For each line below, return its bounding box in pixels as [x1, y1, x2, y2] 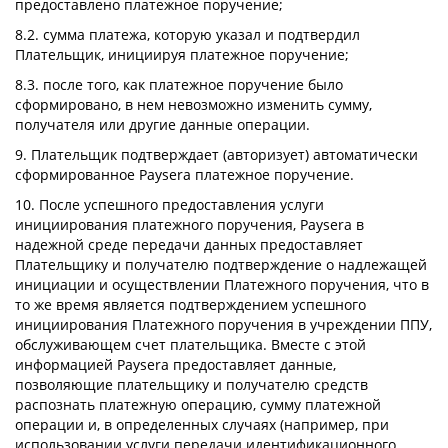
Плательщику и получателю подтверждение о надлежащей [15, 255, 427, 274]
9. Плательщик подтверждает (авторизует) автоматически [15, 145, 418, 164]
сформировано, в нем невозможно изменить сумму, [15, 95, 372, 114]
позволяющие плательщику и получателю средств [15, 375, 368, 394]
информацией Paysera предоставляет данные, [15, 355, 336, 374]
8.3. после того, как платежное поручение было [15, 75, 343, 94]
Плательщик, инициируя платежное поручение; [15, 45, 349, 64]
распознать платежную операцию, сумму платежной [15, 395, 381, 414]
